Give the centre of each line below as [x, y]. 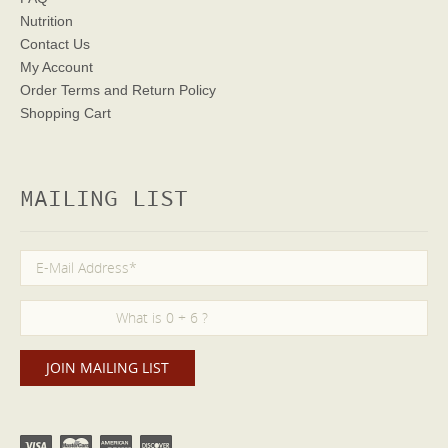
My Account [56, 67]
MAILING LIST [104, 199]
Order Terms [60, 90]
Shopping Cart [65, 113]
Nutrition [46, 21]
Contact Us [55, 44]
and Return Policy [158, 90]
